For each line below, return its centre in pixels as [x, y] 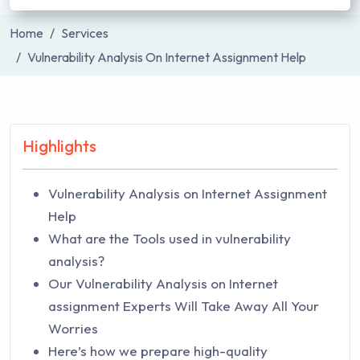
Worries [73, 328]
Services [85, 33]
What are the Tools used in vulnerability [170, 238]
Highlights [59, 146]
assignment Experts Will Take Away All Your [184, 306]
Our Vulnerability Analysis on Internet [163, 283]
